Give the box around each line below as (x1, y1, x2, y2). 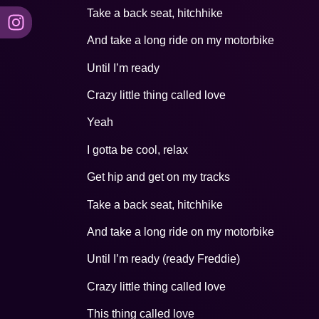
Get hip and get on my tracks (87, 171, 230, 184)
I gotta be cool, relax (87, 143, 188, 156)
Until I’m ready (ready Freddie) (87, 253, 240, 266)
